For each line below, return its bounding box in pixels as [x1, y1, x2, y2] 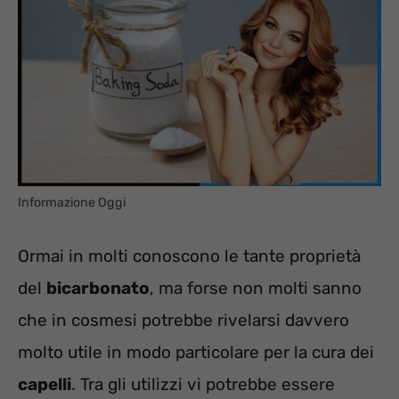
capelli [18, 373, 71, 395]
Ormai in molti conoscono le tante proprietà [18, 245, 361, 266]
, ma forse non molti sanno [150, 277, 362, 298]
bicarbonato [46, 277, 150, 298]
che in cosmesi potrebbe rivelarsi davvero [18, 309, 349, 330]
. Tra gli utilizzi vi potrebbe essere [71, 373, 335, 395]
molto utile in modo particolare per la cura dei [18, 341, 374, 362]
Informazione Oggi [18, 195, 126, 211]
